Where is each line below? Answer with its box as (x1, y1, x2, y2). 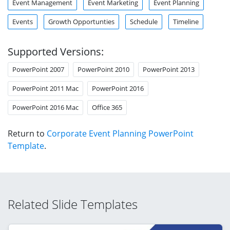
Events (12, 16, 33, 26)
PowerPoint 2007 (12, 64, 64, 74)
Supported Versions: (8, 44, 104, 59)
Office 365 (92, 102, 122, 112)
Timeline (173, 16, 199, 26)
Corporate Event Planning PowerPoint (47, 127, 194, 139)
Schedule (130, 16, 158, 26)
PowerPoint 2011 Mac (12, 83, 79, 93)
